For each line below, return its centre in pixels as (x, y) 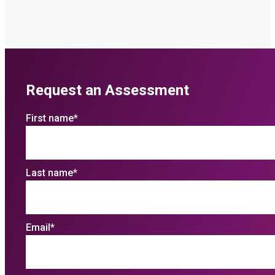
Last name (49, 172)
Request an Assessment (107, 90)
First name (49, 118)
